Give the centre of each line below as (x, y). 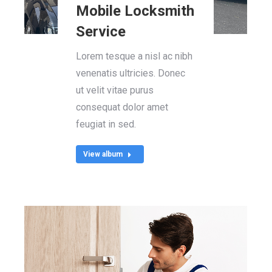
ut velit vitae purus (115, 90)
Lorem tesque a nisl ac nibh (134, 56)
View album (103, 155)
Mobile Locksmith (135, 11)
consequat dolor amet (122, 107)
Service (101, 32)
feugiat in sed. (106, 124)
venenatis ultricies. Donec (131, 73)
